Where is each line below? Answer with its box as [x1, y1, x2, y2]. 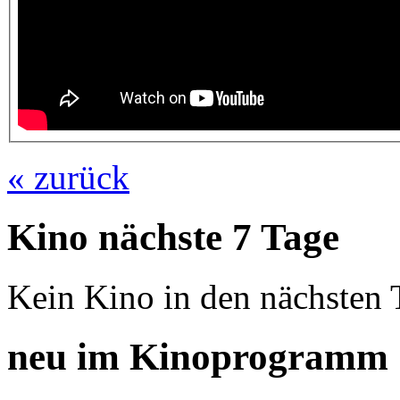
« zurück [7, 157, 129, 196]
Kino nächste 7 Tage [7, 215, 339, 258]
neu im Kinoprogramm [7, 335, 388, 378]
